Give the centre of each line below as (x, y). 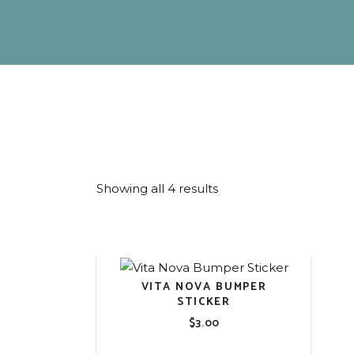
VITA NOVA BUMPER (204, 287)
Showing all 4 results (157, 188)
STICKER (204, 302)
